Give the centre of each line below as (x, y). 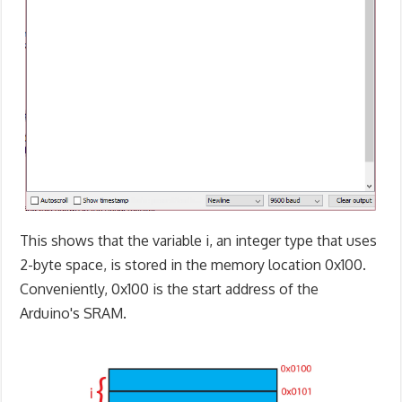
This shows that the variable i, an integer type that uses (199, 240)
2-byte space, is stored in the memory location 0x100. (193, 264)
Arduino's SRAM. (74, 313)
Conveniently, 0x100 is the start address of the (170, 288)
